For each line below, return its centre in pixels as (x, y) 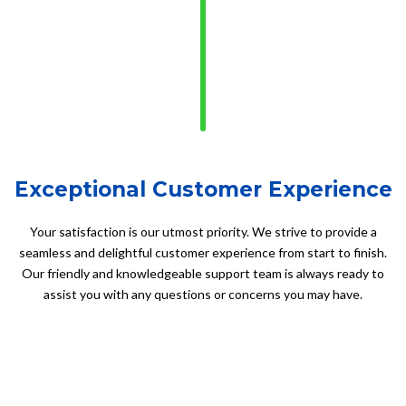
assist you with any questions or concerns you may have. (203, 295)
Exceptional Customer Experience (203, 190)
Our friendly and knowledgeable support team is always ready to (203, 274)
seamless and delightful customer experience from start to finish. (203, 253)
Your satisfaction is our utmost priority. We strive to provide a (203, 232)
